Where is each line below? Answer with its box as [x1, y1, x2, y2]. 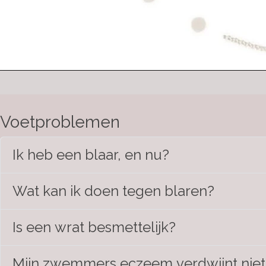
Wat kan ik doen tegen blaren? [12, 182, 214, 199]
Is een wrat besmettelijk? [12, 218, 176, 236]
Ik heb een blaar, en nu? [12, 146, 169, 163]
